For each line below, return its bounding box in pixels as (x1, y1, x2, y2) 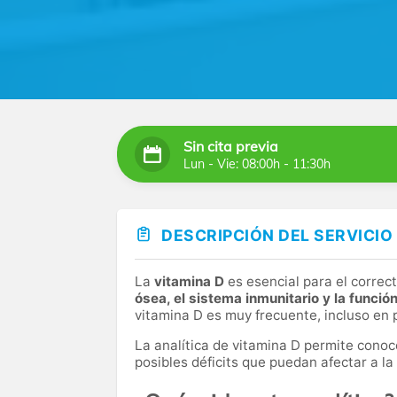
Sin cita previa (183, 136, 278, 155)
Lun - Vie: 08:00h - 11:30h (183, 155, 331, 172)
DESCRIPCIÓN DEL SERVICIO (161, 226, 393, 245)
